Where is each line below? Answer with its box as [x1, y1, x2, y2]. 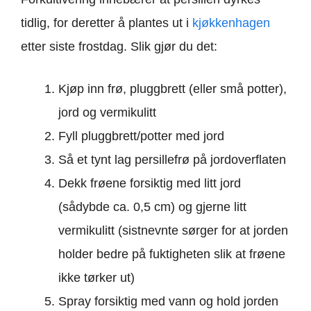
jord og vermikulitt [58, 106, 156, 119]
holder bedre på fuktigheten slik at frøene [58, 247, 285, 261]
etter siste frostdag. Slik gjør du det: [21, 40, 217, 53]
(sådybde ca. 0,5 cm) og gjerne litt [58, 200, 246, 214]
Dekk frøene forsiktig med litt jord [58, 176, 241, 190]
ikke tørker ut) [58, 271, 135, 285]
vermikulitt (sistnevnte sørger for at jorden [58, 224, 288, 237]
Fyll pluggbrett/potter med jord [58, 129, 224, 143]
